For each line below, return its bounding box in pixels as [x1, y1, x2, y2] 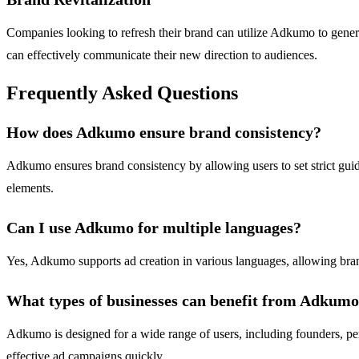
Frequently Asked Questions [6, 83, 238, 104]
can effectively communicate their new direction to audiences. [6, 48, 317, 63]
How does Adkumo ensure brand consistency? [6, 123, 321, 142]
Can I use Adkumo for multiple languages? [6, 219, 301, 237]
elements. [6, 181, 54, 196]
